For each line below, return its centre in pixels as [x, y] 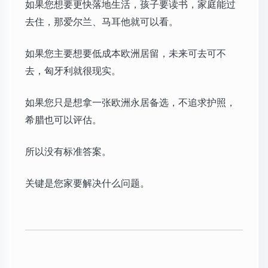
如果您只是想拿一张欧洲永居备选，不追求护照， [130, 102]
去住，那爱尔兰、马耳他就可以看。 [102, 22]
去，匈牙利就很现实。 [73, 71]
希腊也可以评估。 [63, 120]
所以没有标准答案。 [68, 151]
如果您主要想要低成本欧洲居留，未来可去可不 [126, 53]
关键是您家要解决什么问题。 [87, 183]
